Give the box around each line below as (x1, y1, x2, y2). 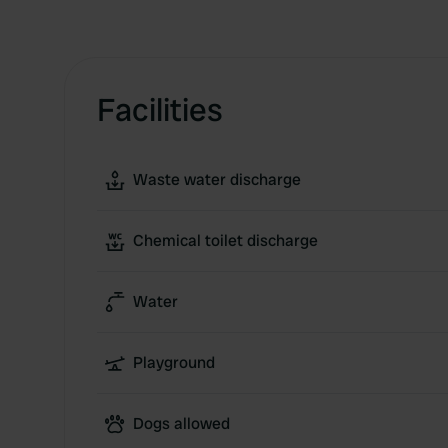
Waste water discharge (133, 169, 301, 190)
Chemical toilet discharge (133, 230, 318, 251)
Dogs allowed (133, 413, 230, 434)
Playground (133, 352, 215, 373)
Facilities (97, 89, 223, 131)
